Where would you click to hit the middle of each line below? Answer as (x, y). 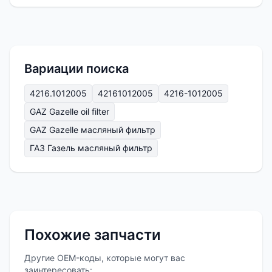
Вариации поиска (76, 69)
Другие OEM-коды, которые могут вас (105, 258)
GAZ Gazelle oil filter (70, 112)
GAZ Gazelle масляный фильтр (93, 130)
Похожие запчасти (93, 235)
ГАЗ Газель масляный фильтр (91, 148)
